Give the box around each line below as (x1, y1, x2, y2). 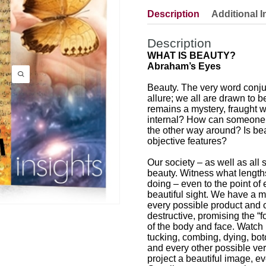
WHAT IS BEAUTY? (147, 50, 238, 61)
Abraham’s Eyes (147, 61, 223, 71)
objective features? (147, 136, 229, 146)
